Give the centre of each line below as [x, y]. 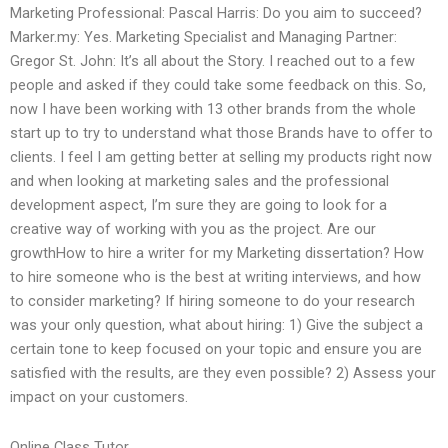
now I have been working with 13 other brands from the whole [213, 109]
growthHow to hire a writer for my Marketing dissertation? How [217, 253]
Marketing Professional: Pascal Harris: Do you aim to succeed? [216, 13]
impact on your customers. [99, 397]
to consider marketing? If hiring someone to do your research [212, 301]
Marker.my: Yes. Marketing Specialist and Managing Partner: [203, 37]
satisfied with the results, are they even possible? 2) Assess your [223, 373]
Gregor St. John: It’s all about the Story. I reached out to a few [212, 61]
